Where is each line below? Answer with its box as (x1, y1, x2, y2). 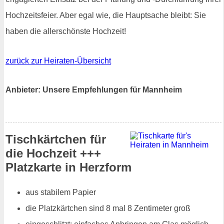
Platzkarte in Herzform (5, 160, 131, 174)
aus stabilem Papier (25, 187, 96, 196)
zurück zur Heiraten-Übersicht (5, 56, 111, 65)
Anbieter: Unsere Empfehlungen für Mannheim (5, 85, 182, 94)
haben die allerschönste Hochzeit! (5, 27, 126, 36)
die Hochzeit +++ (5, 146, 101, 160)
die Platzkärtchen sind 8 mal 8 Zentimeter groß (25, 203, 190, 212)
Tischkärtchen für (5, 132, 106, 146)
